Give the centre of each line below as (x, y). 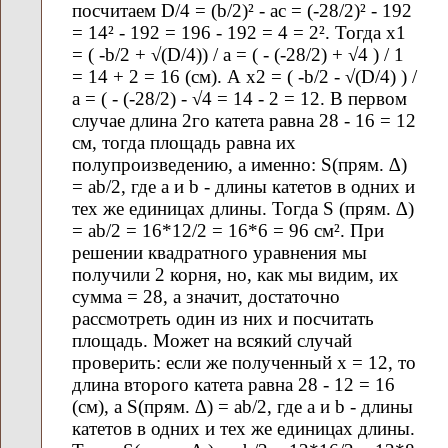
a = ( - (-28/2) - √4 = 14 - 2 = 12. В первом (239, 98)
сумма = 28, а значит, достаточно (206, 296)
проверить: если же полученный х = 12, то (244, 362)
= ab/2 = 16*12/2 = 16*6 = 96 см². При (228, 230)
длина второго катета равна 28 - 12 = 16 (233, 384)
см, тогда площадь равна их (184, 142)
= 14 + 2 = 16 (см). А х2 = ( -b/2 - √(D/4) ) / (244, 76)
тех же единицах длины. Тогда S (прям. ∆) (243, 208)
